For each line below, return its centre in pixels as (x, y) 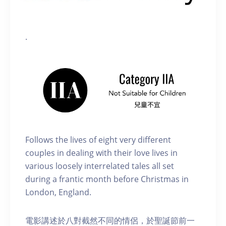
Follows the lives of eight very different (98, 140)
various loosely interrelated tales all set (100, 166)
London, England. (58, 192)
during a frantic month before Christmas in (107, 179)
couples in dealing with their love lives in (101, 153)
